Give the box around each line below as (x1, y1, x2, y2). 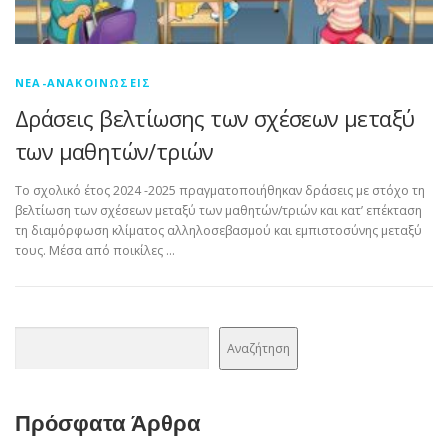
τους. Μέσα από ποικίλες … (15, 242, 175, 260)
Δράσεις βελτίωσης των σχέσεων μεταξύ (15, 103, 415, 133)
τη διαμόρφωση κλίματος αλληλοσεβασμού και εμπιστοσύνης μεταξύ (15, 222, 422, 240)
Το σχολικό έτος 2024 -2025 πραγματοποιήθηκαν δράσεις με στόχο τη (15, 182, 425, 200)
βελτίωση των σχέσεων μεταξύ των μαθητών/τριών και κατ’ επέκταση (15, 202, 422, 220)
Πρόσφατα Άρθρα (15, 410, 201, 437)
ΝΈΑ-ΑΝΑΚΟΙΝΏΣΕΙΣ (15, 75, 152, 90)
